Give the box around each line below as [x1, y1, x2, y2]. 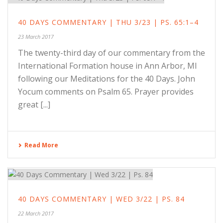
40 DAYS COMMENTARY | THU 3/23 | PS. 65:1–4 [18, 17, 199, 27]
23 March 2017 [18, 32, 54, 40]
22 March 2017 [18, 209, 54, 217]
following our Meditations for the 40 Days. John [18, 73, 195, 84]
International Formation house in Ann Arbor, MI [18, 60, 197, 71]
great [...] [18, 99, 50, 110]
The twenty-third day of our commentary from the [18, 47, 205, 58]
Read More [24, 140, 58, 149]
